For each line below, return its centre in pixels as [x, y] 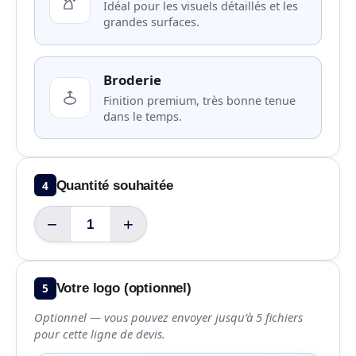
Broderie [132, 79]
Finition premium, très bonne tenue [199, 100]
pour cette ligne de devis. [99, 333]
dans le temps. [142, 116]
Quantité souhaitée [114, 185]
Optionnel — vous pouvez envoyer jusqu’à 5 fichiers [168, 317]
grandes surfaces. [151, 21]
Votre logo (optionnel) [124, 288]
